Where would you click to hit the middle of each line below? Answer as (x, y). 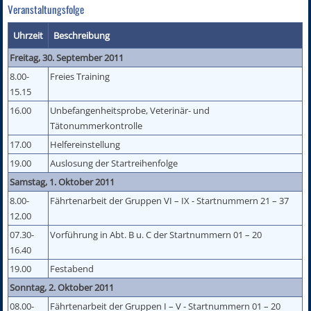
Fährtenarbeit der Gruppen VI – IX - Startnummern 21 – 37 (170, 200)
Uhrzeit (28, 35)
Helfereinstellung (85, 144)
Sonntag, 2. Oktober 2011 (62, 287)
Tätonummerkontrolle (96, 125)
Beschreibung (82, 35)
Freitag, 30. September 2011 (67, 57)
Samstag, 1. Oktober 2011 (62, 182)
